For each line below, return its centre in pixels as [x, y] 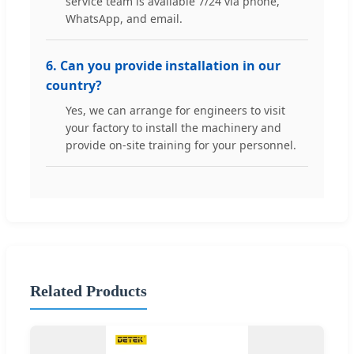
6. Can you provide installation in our [163, 65]
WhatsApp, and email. [124, 18]
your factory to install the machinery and [173, 127]
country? [74, 85]
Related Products [88, 291]
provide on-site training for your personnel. [181, 145]
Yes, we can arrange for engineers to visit [175, 110]
